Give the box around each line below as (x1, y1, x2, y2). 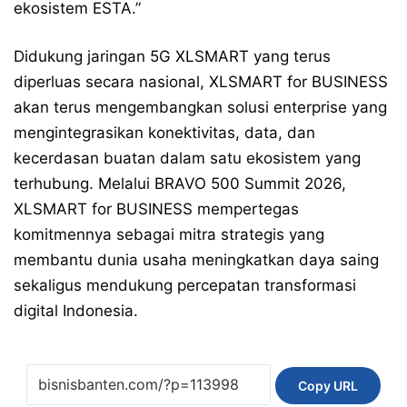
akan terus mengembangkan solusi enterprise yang (14, 97, 387, 116)
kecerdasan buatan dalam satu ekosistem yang (14, 148, 361, 167)
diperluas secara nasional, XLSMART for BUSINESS (14, 72, 388, 91)
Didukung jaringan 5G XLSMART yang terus (14, 46, 331, 65)
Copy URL (298, 377, 358, 393)
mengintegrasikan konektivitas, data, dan (14, 123, 315, 142)
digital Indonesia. (14, 301, 138, 320)
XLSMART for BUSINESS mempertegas (14, 199, 299, 218)
